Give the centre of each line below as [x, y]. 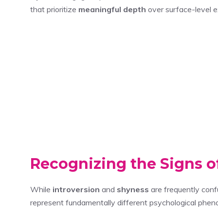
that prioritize [54, 9]
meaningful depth [112, 9]
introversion [76, 189]
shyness [133, 189]
